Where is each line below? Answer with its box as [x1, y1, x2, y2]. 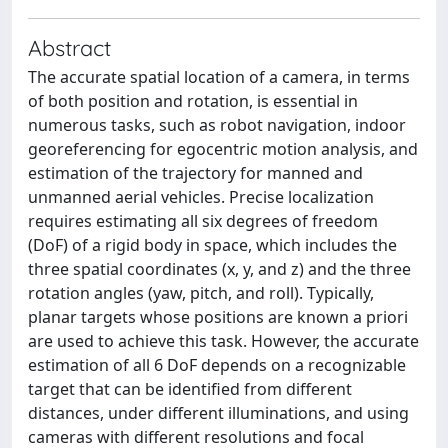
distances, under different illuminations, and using [28, 402, 409, 424]
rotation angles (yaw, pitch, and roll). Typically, [28, 282, 374, 304]
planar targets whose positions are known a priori [28, 306, 408, 328]
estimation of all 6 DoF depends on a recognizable [28, 354, 406, 376]
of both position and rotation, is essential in [28, 90, 358, 112]
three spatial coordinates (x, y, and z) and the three [28, 258, 411, 280]
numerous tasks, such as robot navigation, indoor [28, 114, 406, 136]
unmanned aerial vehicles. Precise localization [28, 186, 374, 208]
